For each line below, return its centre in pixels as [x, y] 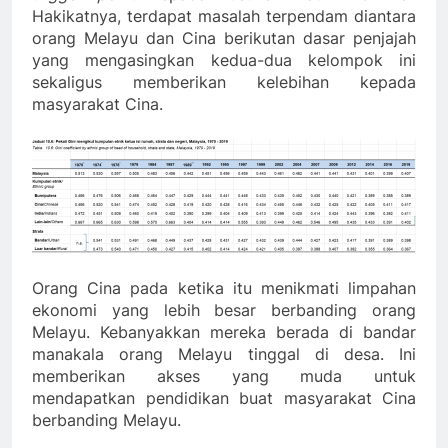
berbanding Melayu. [106, 420]
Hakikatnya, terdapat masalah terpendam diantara [224, 16]
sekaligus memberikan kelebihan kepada [224, 82]
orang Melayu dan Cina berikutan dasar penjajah [224, 38]
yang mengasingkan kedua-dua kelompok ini [224, 60]
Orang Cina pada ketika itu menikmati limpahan [224, 288]
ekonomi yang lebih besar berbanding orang [224, 310]
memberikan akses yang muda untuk [224, 376]
